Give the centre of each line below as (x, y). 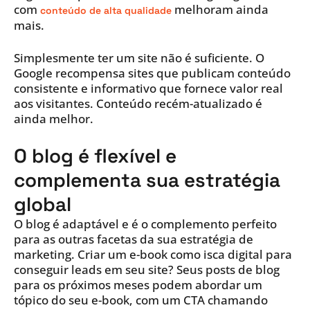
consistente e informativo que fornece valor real (148, 88)
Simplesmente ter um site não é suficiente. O (139, 57)
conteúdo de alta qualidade (104, 10)
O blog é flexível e (95, 155)
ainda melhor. (54, 118)
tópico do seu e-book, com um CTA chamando (141, 300)
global (43, 204)
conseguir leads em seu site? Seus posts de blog (147, 269)
